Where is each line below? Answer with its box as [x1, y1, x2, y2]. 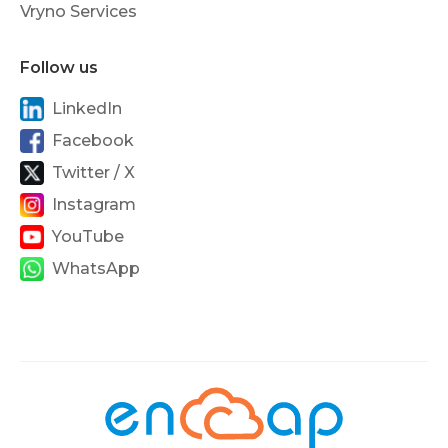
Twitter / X [52, 163, 135, 183]
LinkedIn [52, 99, 122, 119]
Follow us [20, 58, 98, 78]
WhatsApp [52, 259, 140, 279]
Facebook [52, 131, 134, 151]
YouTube [52, 227, 124, 247]
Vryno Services [20, 2, 137, 22]
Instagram [52, 195, 136, 215]
